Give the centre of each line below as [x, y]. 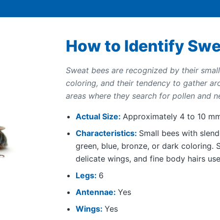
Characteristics [105, 133]
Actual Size [97, 117]
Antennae [95, 192]
